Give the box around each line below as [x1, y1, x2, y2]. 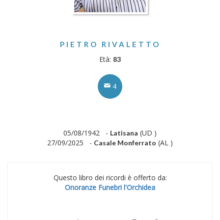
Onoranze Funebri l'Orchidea [65, 183, 155, 192]
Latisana [110, 129, 138, 137]
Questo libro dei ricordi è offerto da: [53, 173, 167, 182]
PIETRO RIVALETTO [59, 40, 161, 49]
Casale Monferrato [94, 138, 156, 147]
